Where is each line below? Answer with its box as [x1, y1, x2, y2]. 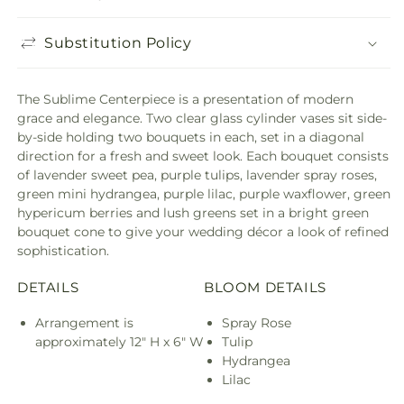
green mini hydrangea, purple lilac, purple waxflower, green [17, 186, 390, 202]
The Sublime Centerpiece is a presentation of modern [17, 91, 353, 107]
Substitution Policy [44, 33, 192, 51]
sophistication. [17, 243, 109, 259]
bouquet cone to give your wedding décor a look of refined [17, 224, 389, 240]
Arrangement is [35, 314, 133, 331]
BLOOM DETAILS [204, 278, 326, 296]
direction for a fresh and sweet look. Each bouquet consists [17, 148, 389, 164]
